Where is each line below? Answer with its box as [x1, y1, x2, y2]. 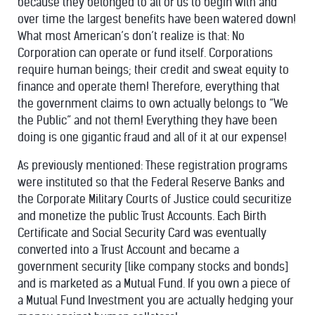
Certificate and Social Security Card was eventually [18, 226, 266, 240]
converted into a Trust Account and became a [18, 243, 239, 257]
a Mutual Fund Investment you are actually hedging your [18, 294, 294, 307]
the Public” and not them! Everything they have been [18, 114, 277, 127]
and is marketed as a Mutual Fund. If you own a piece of [18, 277, 290, 290]
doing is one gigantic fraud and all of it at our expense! [18, 131, 287, 144]
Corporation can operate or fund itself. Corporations [18, 46, 273, 60]
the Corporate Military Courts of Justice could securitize [18, 193, 292, 206]
